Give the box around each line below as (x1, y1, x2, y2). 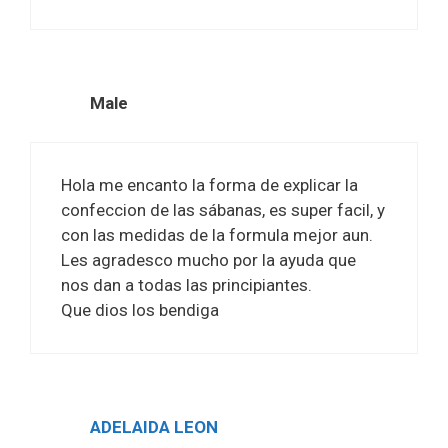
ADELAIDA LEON (90, 416, 218, 437)
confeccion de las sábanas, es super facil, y (61, 199, 385, 220)
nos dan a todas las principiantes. (61, 274, 312, 295)
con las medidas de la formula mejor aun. (61, 224, 373, 245)
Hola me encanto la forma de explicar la (61, 174, 358, 195)
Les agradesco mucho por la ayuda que (61, 249, 356, 270)
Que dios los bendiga (61, 299, 219, 320)
